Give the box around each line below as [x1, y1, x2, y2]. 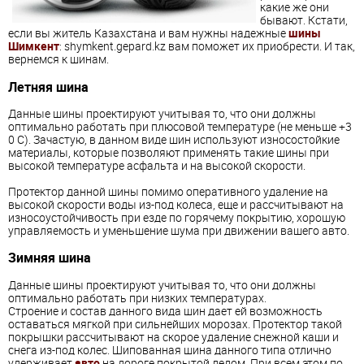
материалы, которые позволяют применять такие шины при [8, 145, 329, 161]
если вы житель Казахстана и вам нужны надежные [8, 25, 288, 41]
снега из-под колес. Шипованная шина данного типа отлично [8, 341, 331, 357]
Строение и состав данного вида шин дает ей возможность [8, 302, 323, 318]
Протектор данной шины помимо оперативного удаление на [8, 184, 328, 200]
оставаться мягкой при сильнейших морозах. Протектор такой [8, 315, 342, 331]
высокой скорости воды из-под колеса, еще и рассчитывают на [8, 197, 344, 213]
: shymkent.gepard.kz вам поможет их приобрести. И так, [59, 38, 355, 54]
